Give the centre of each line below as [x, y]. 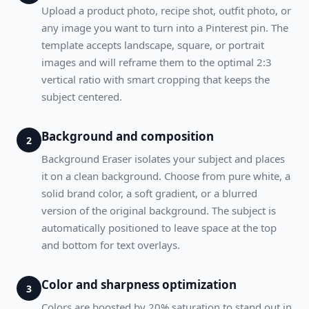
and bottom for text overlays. [111, 245]
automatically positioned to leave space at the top [159, 228]
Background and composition [128, 136]
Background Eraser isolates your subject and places [163, 159]
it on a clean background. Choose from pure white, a [166, 176]
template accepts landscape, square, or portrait [153, 45]
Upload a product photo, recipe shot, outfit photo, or [166, 10]
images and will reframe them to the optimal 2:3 [157, 62]
